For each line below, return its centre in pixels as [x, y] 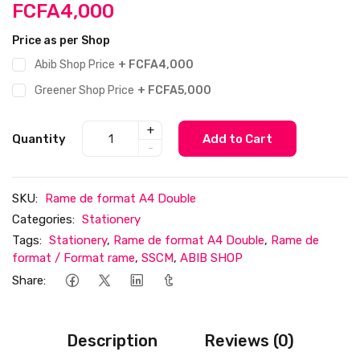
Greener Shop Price [84, 91]
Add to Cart [237, 139]
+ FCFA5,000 [174, 91]
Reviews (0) [249, 341]
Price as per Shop [61, 41]
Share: [29, 280]
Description [112, 341]
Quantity [39, 139]
